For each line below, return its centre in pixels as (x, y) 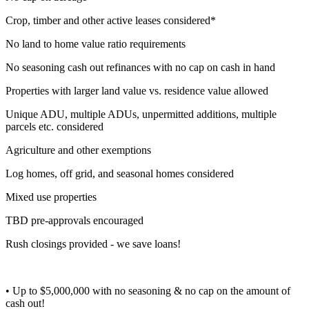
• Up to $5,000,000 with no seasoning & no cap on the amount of (148, 290)
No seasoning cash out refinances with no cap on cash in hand (140, 67)
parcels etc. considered (54, 126)
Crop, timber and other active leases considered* (111, 20)
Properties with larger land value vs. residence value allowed (137, 90)
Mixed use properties (51, 197)
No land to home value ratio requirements (96, 43)
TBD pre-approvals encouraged (74, 220)
